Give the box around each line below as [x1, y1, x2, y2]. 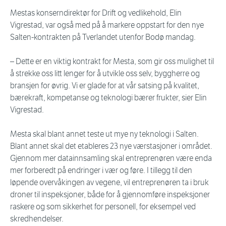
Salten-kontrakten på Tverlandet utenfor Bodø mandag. [10, 32, 196, 42]
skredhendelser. [10, 214, 64, 224]
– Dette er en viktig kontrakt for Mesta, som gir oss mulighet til [10, 56, 214, 67]
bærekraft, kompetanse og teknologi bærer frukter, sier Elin [10, 93, 207, 103]
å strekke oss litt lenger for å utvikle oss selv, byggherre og [10, 69, 200, 79]
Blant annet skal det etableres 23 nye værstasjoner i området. [10, 141, 212, 151]
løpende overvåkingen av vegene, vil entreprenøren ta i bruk [10, 178, 209, 188]
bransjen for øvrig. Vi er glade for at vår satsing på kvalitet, [10, 81, 199, 91]
